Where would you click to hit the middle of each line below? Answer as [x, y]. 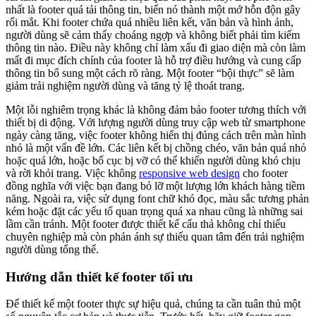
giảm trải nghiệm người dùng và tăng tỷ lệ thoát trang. [125, 85]
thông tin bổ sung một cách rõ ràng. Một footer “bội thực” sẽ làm [150, 73]
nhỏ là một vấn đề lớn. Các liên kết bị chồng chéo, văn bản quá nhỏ [156, 147]
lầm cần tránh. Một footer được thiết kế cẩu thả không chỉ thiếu [146, 224]
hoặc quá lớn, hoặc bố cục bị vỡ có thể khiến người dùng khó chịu [153, 160]
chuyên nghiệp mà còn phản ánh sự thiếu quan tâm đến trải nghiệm [155, 236]
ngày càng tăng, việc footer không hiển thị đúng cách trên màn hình [156, 135]
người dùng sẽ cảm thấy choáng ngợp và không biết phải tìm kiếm [153, 35]
